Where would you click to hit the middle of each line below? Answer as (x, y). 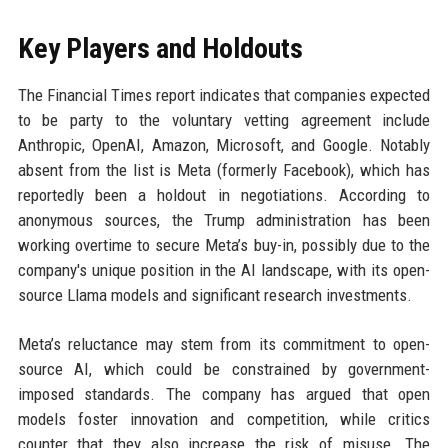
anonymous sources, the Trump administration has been (224, 220)
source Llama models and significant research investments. (214, 295)
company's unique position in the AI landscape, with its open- (224, 270)
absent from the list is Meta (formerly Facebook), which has (224, 170)
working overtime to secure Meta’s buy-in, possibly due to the (224, 245)
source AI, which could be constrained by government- (224, 369)
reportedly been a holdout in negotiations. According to (224, 195)
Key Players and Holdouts (160, 49)
